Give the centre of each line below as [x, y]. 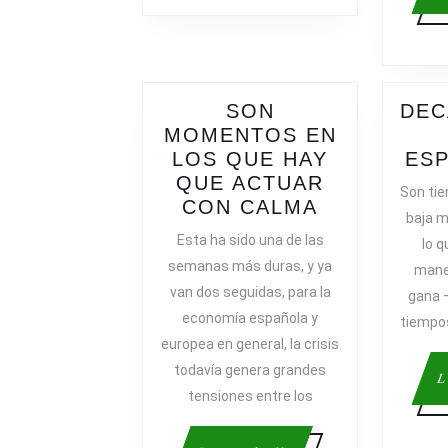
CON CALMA [250, 207]
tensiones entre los [250, 396]
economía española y [250, 318]
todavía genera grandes [250, 370]
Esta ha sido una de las [250, 240]
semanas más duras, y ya [250, 266]
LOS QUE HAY [250, 159]
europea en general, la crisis [250, 344]
